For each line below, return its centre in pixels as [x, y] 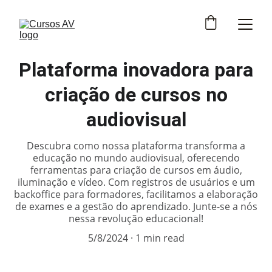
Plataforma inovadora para [136, 70]
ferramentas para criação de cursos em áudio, [136, 170]
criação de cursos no [136, 95]
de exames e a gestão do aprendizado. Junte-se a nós [136, 206]
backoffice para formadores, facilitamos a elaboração [136, 194]
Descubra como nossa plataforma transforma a [136, 146]
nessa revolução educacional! [136, 219]
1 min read [160, 238]
